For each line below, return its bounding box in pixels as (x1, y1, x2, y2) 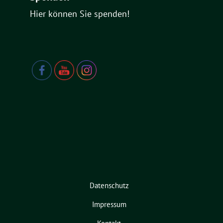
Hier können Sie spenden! (30, 7, 129, 19)
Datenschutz (89, 180, 129, 190)
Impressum (92, 199, 126, 209)
